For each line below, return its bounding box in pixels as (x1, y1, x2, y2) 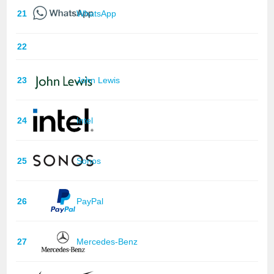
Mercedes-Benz (76, 236, 138, 246)
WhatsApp (76, 8, 117, 18)
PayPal (76, 196, 104, 206)
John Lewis (76, 75, 120, 85)
